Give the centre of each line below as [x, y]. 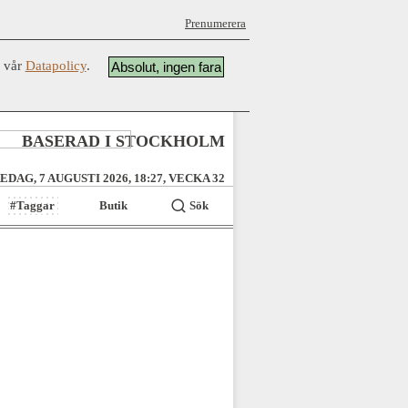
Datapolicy [56, 66]
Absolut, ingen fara [166, 67]
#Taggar [33, 205]
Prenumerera [215, 23]
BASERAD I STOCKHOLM [123, 141]
